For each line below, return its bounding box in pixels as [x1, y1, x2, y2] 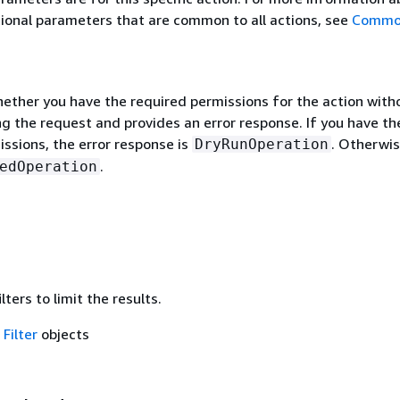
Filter [3, 324, 37, 343]
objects [37, 324, 89, 343]
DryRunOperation [194, 135, 329, 153]
